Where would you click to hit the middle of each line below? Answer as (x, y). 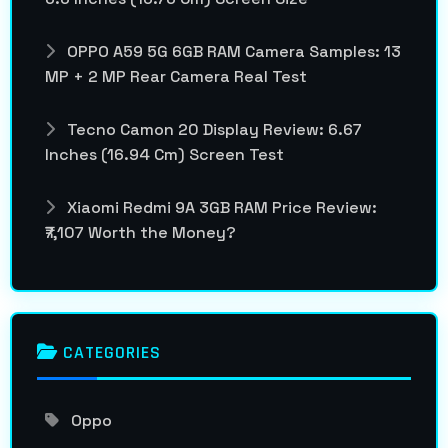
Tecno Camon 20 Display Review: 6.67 (212, 129)
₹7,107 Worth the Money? (140, 232)
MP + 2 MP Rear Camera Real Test (176, 76)
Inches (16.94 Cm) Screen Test (164, 154)
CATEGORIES (109, 352)
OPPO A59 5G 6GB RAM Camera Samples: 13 (232, 51)
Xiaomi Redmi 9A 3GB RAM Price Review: (220, 207)
